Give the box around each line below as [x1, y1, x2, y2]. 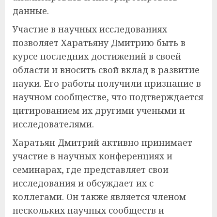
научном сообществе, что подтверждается [13, 91, 203, 103]
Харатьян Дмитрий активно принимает [13, 136, 192, 148]
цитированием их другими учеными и [13, 104, 185, 116]
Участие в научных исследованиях [13, 23, 167, 35]
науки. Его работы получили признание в [13, 77, 201, 89]
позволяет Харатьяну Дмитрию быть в [13, 36, 186, 48]
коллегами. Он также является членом [13, 190, 186, 202]
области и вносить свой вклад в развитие [13, 63, 200, 76]
